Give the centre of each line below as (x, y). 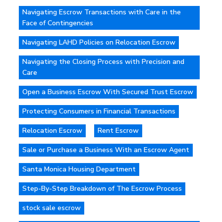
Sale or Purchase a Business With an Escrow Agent (106, 150)
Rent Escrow (118, 131)
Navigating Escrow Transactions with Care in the (102, 12)
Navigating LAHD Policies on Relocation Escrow (99, 43)
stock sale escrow (52, 208)
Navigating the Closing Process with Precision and (103, 62)
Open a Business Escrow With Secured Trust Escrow (108, 92)
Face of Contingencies (58, 23)
